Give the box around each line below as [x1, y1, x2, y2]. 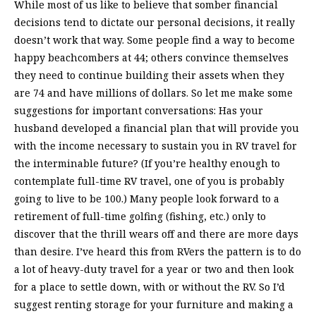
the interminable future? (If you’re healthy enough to [14, 157, 280, 171]
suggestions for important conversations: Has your [14, 104, 263, 118]
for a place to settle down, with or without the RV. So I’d [14, 280, 285, 294]
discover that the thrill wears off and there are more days [14, 227, 298, 241]
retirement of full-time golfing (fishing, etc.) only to [14, 209, 266, 224]
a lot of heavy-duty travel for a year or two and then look [14, 262, 293, 276]
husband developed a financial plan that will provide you [14, 121, 299, 135]
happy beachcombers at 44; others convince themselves [14, 51, 288, 65]
